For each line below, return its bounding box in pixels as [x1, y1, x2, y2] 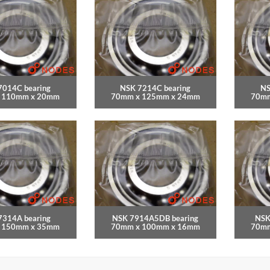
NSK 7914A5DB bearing [112, 213, 199, 224]
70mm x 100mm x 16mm [110, 222, 200, 232]
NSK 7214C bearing [120, 83, 191, 93]
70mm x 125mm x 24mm [110, 92, 200, 102]
